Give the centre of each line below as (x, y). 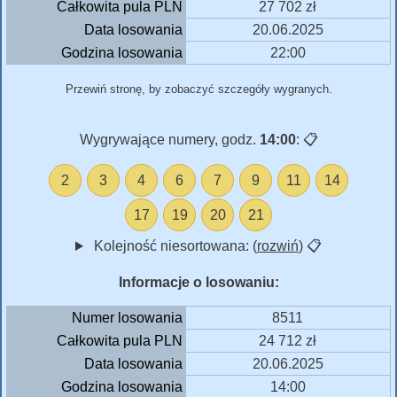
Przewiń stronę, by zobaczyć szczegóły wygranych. (198, 89)
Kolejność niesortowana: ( (173, 245)
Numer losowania (127, 317)
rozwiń (277, 245)
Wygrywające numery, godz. (169, 139)
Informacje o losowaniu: (198, 282)
